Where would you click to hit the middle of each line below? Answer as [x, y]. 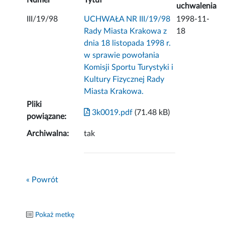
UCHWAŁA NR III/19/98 [127, 19]
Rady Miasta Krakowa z [126, 31]
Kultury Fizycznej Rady [124, 80]
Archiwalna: [48, 134]
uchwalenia [197, 6]
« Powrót [42, 180]
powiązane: [47, 117]
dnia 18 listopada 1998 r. [128, 43]
